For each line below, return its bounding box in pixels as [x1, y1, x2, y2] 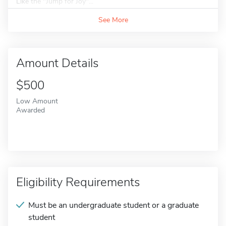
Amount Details [16, 55, 98, 71]
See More [98, 15, 128, 25]
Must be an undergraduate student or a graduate [28, 200, 199, 211]
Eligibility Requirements [16, 174, 140, 190]
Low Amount [16, 96, 58, 106]
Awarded [16, 105, 45, 115]
